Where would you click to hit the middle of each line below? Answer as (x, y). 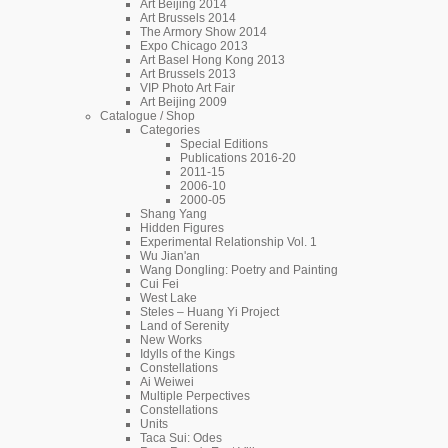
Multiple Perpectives (195, 395)
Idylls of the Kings (187, 353)
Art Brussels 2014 (188, 17)
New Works (171, 339)
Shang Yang (173, 213)
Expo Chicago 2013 (194, 45)
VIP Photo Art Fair (187, 87)
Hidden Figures (182, 227)
